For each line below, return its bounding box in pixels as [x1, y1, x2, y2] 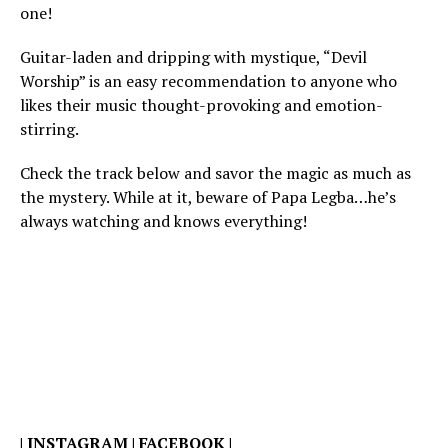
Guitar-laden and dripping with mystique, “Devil [20, 46, 367, 68]
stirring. [20, 118, 79, 140]
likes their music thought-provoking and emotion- [20, 94, 383, 116]
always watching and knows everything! [20, 210, 307, 232]
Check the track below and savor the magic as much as [20, 162, 411, 184]
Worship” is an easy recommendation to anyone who [20, 70, 397, 92]
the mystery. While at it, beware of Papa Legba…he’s [20, 186, 396, 208]
